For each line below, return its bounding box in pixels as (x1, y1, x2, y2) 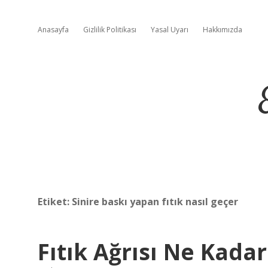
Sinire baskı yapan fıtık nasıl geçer (72, 195, 238, 208)
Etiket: (38, 195, 72, 208)
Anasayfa (38, 25, 69, 35)
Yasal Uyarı (151, 25, 188, 35)
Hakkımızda (203, 25, 242, 35)
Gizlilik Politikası (83, 25, 136, 35)
